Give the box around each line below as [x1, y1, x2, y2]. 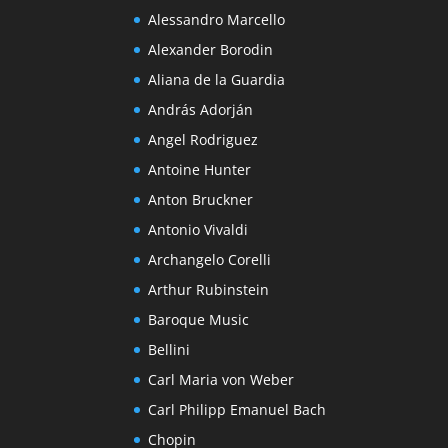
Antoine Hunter [148, 160, 252, 180]
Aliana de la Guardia [148, 70, 286, 90]
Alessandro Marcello [148, 10, 286, 30]
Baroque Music [148, 310, 250, 330]
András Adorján [148, 100, 254, 120]
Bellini [148, 340, 191, 360]
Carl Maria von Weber [148, 370, 295, 390]
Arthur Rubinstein [148, 280, 270, 300]
